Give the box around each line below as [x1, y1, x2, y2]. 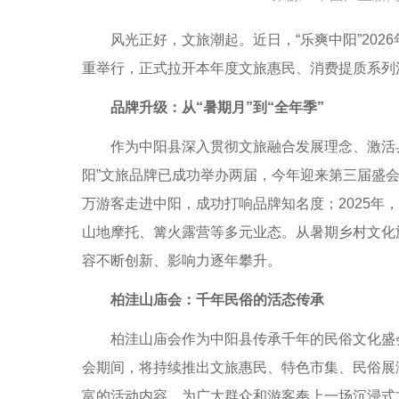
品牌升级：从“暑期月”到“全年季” [110, 100, 324, 115]
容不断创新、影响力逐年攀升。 [82, 253, 281, 268]
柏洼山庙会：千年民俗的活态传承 [110, 292, 324, 307]
